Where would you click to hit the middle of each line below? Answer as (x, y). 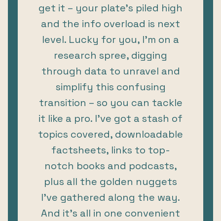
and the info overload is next (110, 23)
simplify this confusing (110, 87)
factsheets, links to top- (110, 150)
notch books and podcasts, (110, 166)
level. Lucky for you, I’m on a (110, 39)
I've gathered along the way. (110, 197)
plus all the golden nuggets (110, 181)
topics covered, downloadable (110, 134)
